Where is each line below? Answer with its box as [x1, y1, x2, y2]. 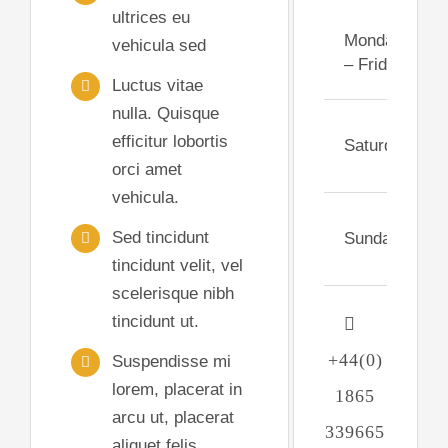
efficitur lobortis [111, 131, 228, 151]
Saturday [343, 136, 411, 155]
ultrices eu [111, 8, 190, 27]
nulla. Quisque [111, 103, 219, 123]
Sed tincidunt [111, 227, 209, 247]
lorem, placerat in [111, 379, 242, 399]
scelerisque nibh [111, 283, 234, 303]
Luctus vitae [111, 75, 203, 95]
